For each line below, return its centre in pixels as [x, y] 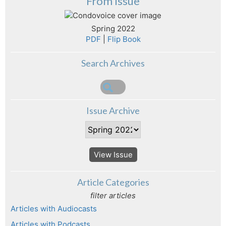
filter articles [113, 196]
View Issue [113, 155]
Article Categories [113, 182]
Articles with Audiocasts [54, 209]
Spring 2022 [113, 28]
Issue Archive [113, 111]
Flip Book [124, 39]
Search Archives [113, 63]
